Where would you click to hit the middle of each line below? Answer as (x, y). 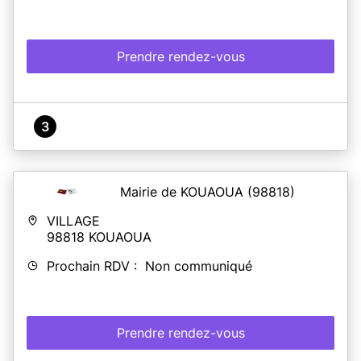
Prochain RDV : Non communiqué (149, 266)
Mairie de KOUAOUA (184, 191)
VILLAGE (73, 220)
